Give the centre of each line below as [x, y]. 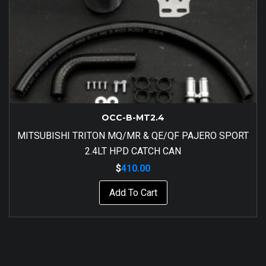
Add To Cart [133, 192]
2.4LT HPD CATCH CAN [133, 151]
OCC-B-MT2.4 [133, 117]
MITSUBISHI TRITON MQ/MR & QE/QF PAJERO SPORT [133, 135]
